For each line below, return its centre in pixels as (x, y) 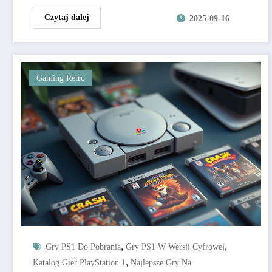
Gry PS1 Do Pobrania (83, 247)
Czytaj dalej (67, 18)
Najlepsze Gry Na (161, 263)
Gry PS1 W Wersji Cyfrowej (175, 247)
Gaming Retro (61, 78)
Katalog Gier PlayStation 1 (79, 263)
